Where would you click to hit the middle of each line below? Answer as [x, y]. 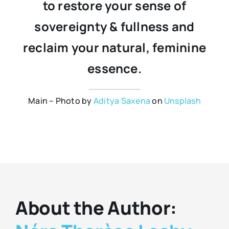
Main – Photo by [61, 100]
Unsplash [182, 100]
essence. [114, 68]
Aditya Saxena [122, 100]
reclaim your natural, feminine [114, 47]
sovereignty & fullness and [114, 26]
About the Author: [96, 208]
